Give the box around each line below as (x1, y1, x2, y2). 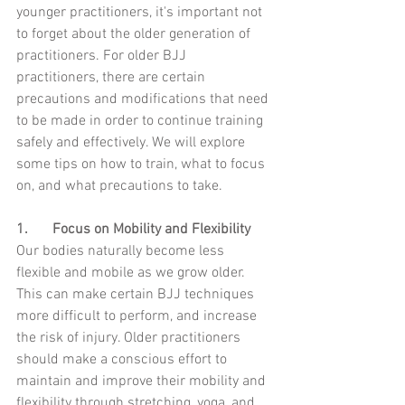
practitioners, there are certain (16, 69, 209, 88)
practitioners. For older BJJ (16, 47, 190, 66)
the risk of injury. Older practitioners (16, 329, 244, 348)
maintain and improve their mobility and (16, 372, 269, 391)
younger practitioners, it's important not (16, 4, 266, 23)
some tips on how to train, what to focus (16, 155, 268, 174)
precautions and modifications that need (16, 90, 272, 109)
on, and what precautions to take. (16, 177, 222, 196)
